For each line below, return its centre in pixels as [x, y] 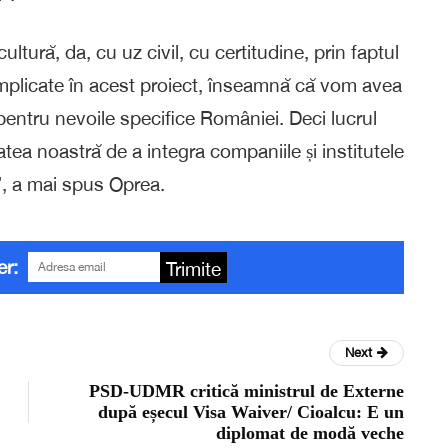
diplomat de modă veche [310, 432]
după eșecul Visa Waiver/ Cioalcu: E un [251, 411]
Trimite [193, 268]
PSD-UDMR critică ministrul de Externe [246, 390]
